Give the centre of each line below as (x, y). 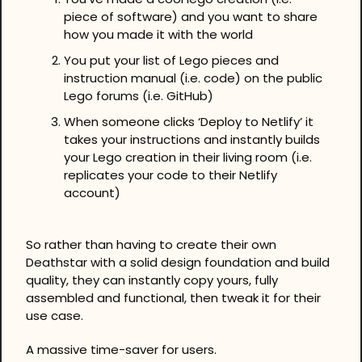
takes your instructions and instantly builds (192, 139)
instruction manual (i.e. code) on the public (193, 78)
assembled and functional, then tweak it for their (173, 297)
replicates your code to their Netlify (170, 175)
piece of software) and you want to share (191, 16)
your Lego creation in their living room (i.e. (188, 157)
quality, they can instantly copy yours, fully (152, 280)
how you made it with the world (158, 34)
